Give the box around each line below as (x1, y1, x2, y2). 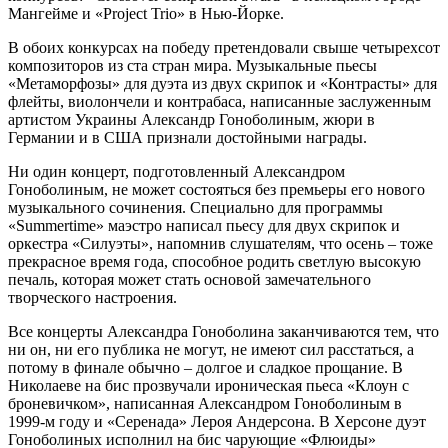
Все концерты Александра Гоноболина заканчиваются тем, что (8, 323, 439, 341)
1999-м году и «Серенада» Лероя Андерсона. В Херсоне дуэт (8, 413, 426, 431)
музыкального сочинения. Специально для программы (8, 199, 383, 217)
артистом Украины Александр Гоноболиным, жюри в (8, 111, 375, 129)
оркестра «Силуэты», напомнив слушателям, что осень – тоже (8, 235, 433, 253)
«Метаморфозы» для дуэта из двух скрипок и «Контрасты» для (8, 75, 437, 93)
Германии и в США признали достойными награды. (8, 129, 367, 147)
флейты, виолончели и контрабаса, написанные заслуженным (8, 93, 431, 111)
